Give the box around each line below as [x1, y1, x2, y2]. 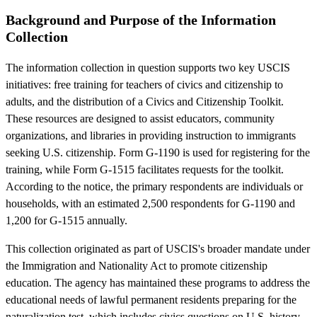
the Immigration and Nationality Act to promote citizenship [6, 259, 267, 272]
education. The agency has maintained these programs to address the [6, 276, 310, 289]
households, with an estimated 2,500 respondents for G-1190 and [6, 197, 295, 209]
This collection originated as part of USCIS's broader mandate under [6, 242, 310, 255]
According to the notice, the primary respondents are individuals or [6, 180, 303, 192]
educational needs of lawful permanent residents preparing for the [6, 293, 296, 306]
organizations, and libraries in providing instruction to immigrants [6, 129, 296, 142]
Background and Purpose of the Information [6, 11, 276, 28]
